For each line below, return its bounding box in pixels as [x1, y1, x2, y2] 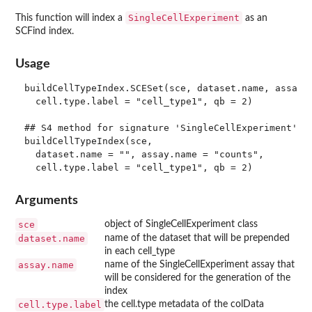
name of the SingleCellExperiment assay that [104, 259, 295, 270]
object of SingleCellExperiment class [104, 219, 258, 229]
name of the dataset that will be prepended [104, 233, 290, 243]
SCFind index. [15, 26, 74, 37]
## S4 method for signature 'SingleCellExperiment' [24, 123, 297, 134]
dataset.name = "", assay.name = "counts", [24, 149, 264, 160]
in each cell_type [104, 246, 175, 256]
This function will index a [15, 13, 125, 24]
